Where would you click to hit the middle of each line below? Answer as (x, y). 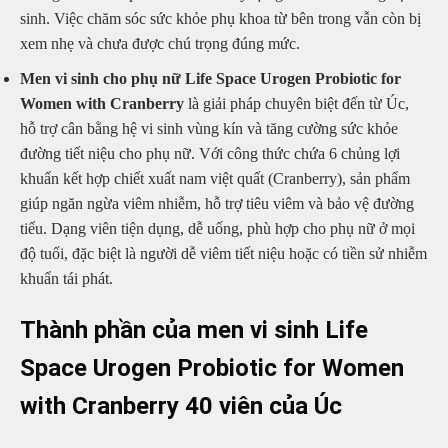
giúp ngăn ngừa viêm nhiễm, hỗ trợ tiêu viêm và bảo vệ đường (217, 203)
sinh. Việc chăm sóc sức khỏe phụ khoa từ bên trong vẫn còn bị (220, 18)
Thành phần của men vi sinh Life (194, 330)
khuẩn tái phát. (66, 278)
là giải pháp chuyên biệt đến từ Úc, (296, 103)
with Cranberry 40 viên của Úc (181, 406)
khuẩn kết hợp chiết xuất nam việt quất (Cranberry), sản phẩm (215, 178)
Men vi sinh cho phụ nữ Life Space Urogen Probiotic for (210, 78)
